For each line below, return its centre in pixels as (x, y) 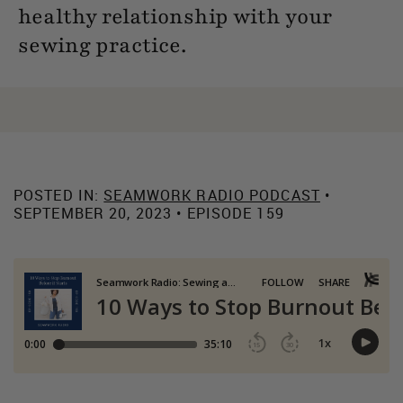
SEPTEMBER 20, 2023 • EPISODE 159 (149, 213)
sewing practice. (102, 45)
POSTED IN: (59, 195)
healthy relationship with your (175, 16)
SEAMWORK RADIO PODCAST (212, 195)
